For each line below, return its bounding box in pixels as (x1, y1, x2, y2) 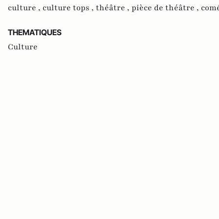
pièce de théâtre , (131, 2, 201, 13)
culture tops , (43, 2, 96, 13)
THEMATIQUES (8, 27, 62, 37)
